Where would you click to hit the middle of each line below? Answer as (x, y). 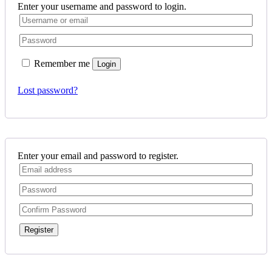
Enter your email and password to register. (98, 156)
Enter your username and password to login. (102, 7)
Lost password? (48, 90)
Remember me (62, 64)
